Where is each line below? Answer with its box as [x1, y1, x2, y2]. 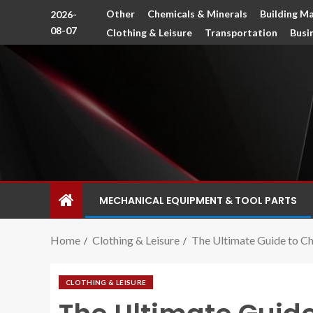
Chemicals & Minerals [147, 8, 248, 20]
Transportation [205, 27, 278, 38]
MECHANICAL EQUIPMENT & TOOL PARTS [99, 194, 297, 208]
